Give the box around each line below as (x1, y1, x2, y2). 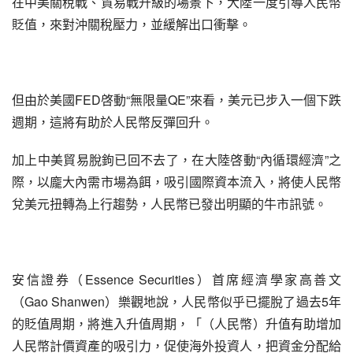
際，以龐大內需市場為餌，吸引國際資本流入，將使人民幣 (12, 173, 341, 191)
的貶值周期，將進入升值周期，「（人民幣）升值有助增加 (12, 314, 341, 333)
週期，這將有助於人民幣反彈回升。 (12, 113, 214, 131)
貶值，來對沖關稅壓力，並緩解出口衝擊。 (12, 15, 251, 33)
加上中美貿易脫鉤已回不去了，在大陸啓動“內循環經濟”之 (12, 150, 341, 169)
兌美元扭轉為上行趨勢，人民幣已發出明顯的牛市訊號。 (12, 195, 327, 213)
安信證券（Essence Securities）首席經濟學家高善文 (12, 270, 341, 288)
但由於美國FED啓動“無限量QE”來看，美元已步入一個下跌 (12, 91, 341, 109)
